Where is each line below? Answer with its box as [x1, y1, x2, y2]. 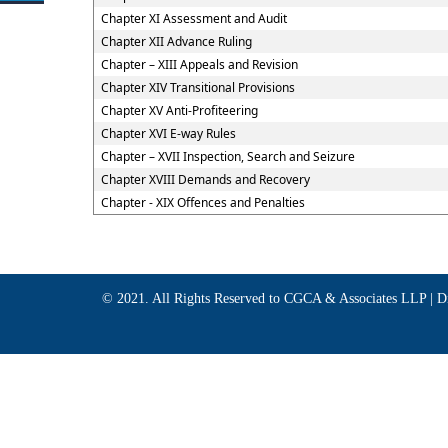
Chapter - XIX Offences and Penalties [101, 194, 305, 211]
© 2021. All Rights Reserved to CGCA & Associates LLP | [102, 291, 437, 306]
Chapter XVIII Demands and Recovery [101, 171, 310, 188]
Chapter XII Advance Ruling [101, 33, 252, 50]
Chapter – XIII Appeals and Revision [101, 56, 298, 73]
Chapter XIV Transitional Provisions [101, 79, 295, 96]
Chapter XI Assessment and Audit [101, 10, 287, 27]
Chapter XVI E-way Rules [101, 125, 236, 142]
